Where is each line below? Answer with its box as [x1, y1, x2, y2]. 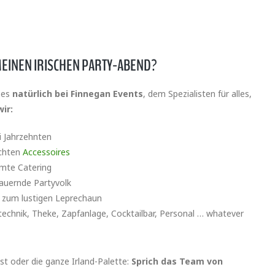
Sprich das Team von [131, 255, 223, 268]
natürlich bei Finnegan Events [12, 88, 143, 100]
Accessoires [23, 146, 70, 158]
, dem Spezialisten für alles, [143, 88, 252, 100]
